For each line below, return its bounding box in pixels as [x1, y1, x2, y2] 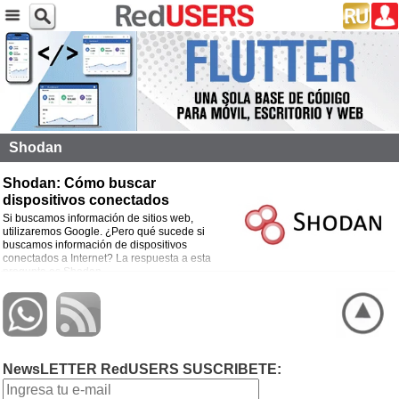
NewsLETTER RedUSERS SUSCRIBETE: [3, 361, 281, 377]
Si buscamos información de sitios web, [3, 211, 193, 224]
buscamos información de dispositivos [3, 238, 187, 251]
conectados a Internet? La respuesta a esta [3, 251, 211, 265]
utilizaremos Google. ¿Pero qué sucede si [3, 224, 205, 238]
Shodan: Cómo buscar [3, 175, 156, 191]
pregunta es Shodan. [3, 265, 104, 278]
